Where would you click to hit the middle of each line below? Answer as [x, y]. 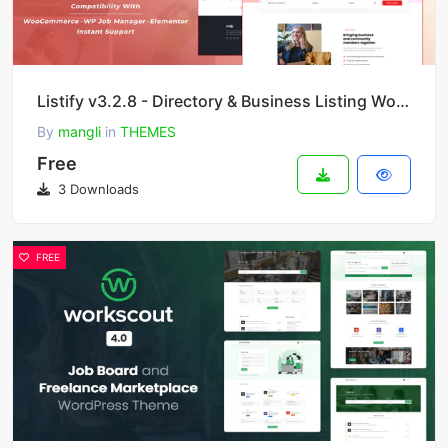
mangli [79, 132]
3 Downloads [96, 189]
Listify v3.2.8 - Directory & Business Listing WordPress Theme [402, 101]
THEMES [148, 132]
